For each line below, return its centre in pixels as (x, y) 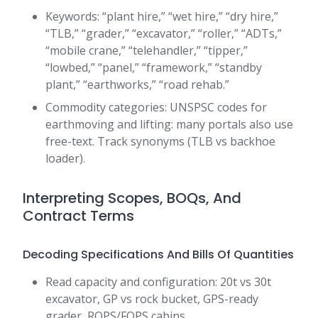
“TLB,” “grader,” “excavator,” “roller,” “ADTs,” (164, 34)
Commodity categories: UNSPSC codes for (156, 108)
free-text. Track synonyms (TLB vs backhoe (160, 142)
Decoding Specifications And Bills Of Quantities (158, 255)
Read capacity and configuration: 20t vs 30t (158, 282)
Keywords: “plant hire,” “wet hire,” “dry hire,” (162, 17)
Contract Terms (78, 216)
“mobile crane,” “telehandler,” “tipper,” (147, 51)
